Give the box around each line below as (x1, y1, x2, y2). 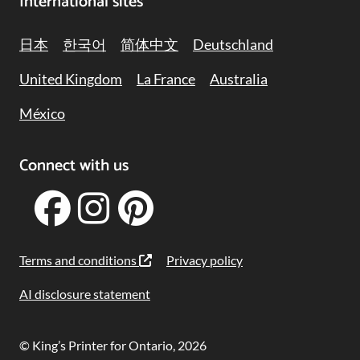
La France (137, 70, 195, 88)
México (19, 104, 65, 123)
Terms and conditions (19, 252, 139, 268)
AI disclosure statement (19, 285, 150, 301)
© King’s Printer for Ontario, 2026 (19, 337, 207, 354)
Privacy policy (166, 252, 243, 268)
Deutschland (193, 35, 273, 53)
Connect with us (19, 152, 129, 179)
